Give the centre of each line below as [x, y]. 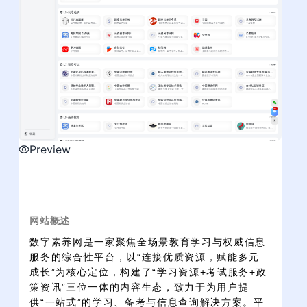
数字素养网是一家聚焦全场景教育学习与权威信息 [148, 242]
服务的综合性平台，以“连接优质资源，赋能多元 [145, 257]
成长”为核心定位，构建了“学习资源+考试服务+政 [148, 272]
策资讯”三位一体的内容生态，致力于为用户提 [139, 287]
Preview [50, 150]
